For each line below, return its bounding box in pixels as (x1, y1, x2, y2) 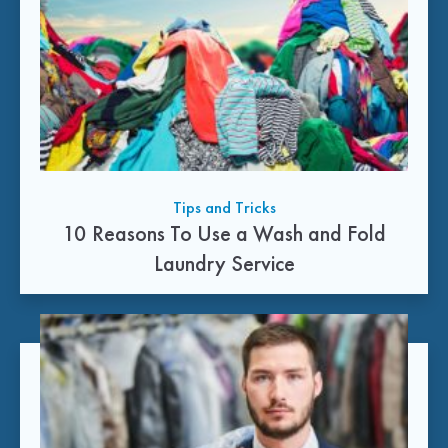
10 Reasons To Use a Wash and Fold (62, 219, 386, 249)
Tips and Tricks (172, 196, 276, 219)
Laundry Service (153, 249, 295, 279)
